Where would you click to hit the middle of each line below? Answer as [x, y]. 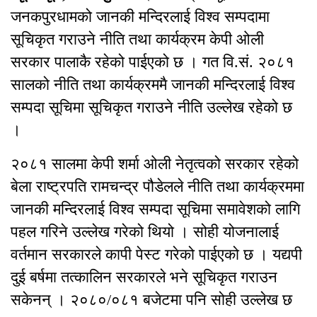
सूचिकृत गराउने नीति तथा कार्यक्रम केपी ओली [137, 40]
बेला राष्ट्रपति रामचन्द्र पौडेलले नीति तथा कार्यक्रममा [157, 187]
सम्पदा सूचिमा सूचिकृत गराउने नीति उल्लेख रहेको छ [151, 108]
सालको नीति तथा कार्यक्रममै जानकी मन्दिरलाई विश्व [153, 85]
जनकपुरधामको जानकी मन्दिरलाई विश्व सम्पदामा [140, 17]
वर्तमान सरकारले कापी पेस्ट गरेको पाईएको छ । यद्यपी [156, 255]
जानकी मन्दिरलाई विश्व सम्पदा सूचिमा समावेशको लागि [155, 209]
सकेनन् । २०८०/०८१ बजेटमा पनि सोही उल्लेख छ [151, 300]
